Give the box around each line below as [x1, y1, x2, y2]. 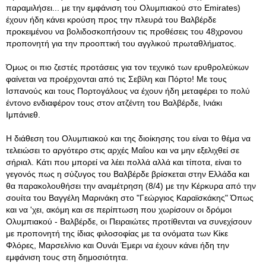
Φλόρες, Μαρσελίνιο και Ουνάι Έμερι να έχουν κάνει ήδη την [6, 240, 229, 250]
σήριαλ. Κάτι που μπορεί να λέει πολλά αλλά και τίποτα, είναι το [6, 157, 242, 167]
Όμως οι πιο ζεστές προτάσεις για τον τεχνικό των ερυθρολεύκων [6, 62, 249, 72]
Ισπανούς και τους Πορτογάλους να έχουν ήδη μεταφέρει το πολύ [6, 86, 250, 96]
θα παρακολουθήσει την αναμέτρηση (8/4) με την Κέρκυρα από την [6, 181, 256, 191]
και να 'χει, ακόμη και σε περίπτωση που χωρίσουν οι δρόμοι [6, 205, 232, 214]
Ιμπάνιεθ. [6, 110, 40, 119]
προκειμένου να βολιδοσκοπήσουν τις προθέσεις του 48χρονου [6, 27, 243, 36]
